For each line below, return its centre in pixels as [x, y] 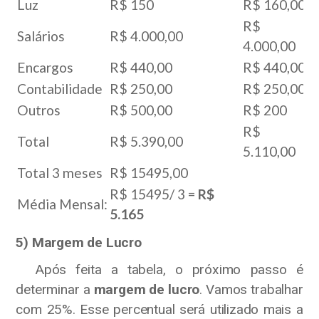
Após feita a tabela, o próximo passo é [159, 269]
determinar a [55, 289]
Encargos [46, 67]
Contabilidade [60, 88]
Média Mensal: [63, 204]
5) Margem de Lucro [79, 242]
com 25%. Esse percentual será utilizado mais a [159, 309]
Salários [41, 36]
